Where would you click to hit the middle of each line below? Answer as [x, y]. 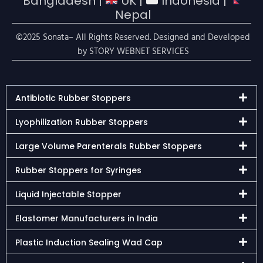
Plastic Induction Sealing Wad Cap [89, 242]
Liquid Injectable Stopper [68, 194]
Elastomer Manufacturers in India [87, 218]
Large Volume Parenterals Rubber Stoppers [109, 146]
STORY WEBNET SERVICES [139, 51]
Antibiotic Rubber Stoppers [73, 98]
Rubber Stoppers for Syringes [78, 170]
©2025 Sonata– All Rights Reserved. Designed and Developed [133, 37]
